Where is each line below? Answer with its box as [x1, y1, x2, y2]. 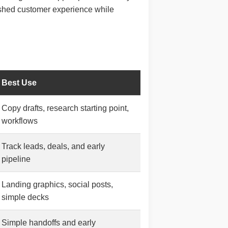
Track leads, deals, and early [2, 141, 105, 151]
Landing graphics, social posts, [2, 180, 113, 189]
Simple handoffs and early [2, 218, 96, 227]
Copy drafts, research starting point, [2, 103, 129, 112]
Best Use [2, 78, 37, 87]
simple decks [2, 192, 49, 202]
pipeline [2, 154, 31, 163]
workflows [2, 116, 38, 125]
